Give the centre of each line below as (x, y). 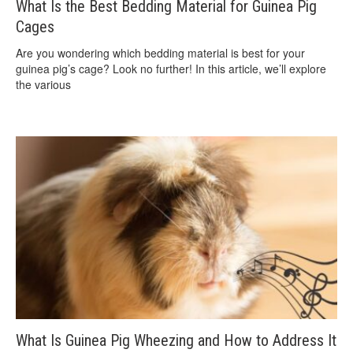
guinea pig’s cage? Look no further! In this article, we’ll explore (171, 69)
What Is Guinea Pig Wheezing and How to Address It (176, 340)
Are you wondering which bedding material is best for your (160, 53)
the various (43, 85)
